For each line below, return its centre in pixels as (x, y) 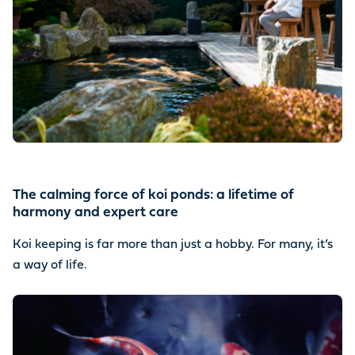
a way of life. (50, 265)
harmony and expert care (95, 213)
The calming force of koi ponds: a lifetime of (153, 196)
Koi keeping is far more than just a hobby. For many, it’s (173, 245)
